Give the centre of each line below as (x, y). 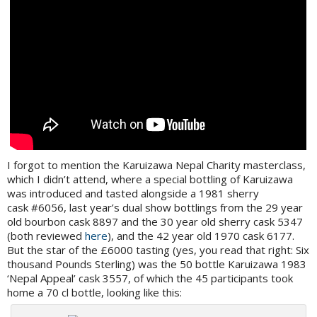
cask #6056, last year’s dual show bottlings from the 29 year (155, 208)
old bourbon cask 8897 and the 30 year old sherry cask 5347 (155, 222)
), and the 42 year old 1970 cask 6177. (201, 236)
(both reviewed (46, 236)
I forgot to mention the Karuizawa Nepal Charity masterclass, (156, 165)
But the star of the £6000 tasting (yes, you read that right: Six (158, 250)
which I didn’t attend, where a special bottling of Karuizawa (150, 179)
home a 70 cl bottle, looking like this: (94, 293)
